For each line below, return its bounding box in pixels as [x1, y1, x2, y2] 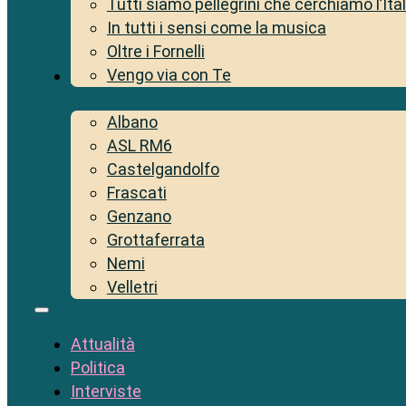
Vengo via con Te [106, 65, 231, 85]
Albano [106, 112, 158, 132]
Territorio [70, 66, 143, 86]
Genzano [106, 207, 171, 227]
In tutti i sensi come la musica [106, 18, 326, 38]
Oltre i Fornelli [106, 42, 205, 62]
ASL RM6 [106, 136, 172, 156]
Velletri [106, 277, 158, 297]
